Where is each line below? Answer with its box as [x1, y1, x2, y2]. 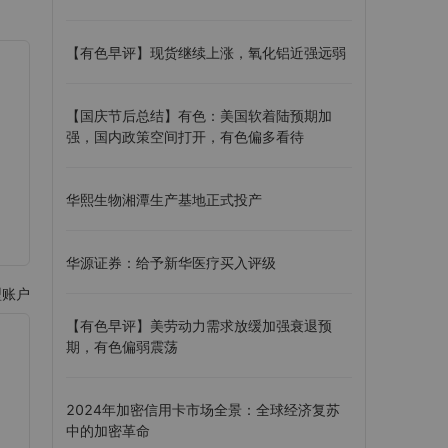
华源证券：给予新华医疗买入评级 [66, 254, 276, 271]
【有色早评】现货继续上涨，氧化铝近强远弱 [66, 44, 346, 61]
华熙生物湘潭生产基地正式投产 [66, 191, 262, 208]
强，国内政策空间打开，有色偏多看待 [66, 128, 304, 145]
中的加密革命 [66, 422, 150, 439]
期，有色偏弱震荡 [66, 338, 178, 355]
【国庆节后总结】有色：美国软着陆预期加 [66, 107, 332, 124]
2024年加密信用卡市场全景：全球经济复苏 [66, 401, 340, 418]
